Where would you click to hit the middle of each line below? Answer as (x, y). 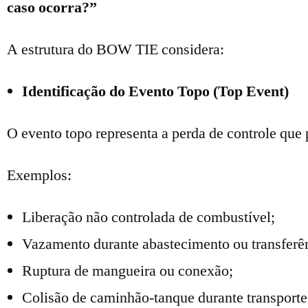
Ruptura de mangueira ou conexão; (128, 271)
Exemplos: (39, 175)
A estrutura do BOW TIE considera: (115, 49)
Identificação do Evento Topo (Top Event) (155, 91)
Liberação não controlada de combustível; (148, 217)
